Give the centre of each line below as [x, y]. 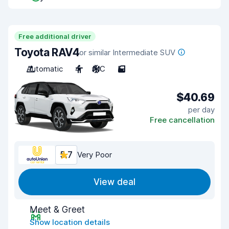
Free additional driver [55, 36]
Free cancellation [182, 120]
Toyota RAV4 [47, 52]
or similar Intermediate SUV [128, 52]
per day [201, 109]
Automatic [45, 69]
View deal [114, 182]
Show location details [70, 222]
